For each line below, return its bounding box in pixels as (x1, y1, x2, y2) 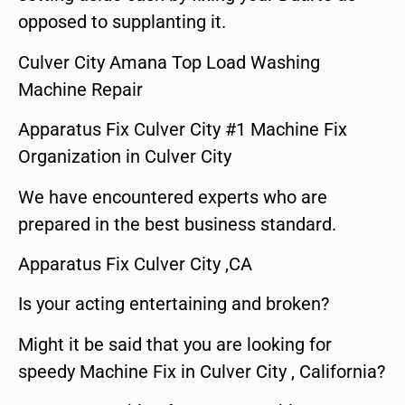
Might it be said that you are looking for (18, 333, 332, 355)
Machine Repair (18, 78, 143, 100)
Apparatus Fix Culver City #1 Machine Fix (18, 118, 347, 141)
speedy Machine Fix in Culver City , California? (18, 360, 385, 382)
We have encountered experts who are (18, 185, 327, 208)
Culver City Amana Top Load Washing (18, 51, 320, 73)
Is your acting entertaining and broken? (18, 293, 329, 316)
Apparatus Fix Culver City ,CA (18, 253, 252, 275)
